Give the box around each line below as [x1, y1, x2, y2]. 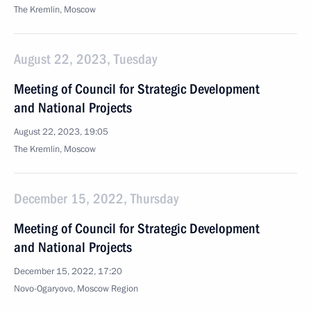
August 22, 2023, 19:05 [14, 126, 108, 138]
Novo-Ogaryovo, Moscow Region [14, 283, 138, 295]
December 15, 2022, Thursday [14, 190, 178, 207]
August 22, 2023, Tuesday [14, 51, 157, 67]
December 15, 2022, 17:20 [14, 265, 122, 278]
